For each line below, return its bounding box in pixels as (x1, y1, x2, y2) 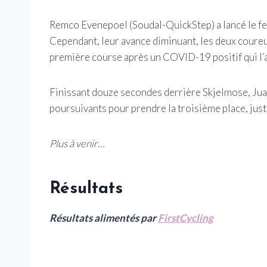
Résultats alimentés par (49, 212, 158, 225)
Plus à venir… (49, 137, 105, 150)
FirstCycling (158, 212, 213, 225)
